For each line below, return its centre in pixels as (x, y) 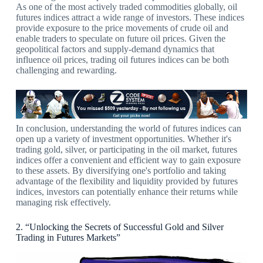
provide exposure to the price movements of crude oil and (122, 28)
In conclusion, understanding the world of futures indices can (128, 129)
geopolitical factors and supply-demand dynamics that (115, 49)
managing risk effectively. (63, 203)
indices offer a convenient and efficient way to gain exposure (128, 160)
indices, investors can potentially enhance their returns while (127, 192)
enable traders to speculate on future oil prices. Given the (120, 39)
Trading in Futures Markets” (68, 238)
